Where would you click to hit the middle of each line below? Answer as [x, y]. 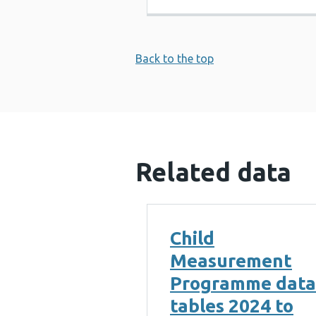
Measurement [231, 261]
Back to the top [175, 59]
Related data [213, 172]
